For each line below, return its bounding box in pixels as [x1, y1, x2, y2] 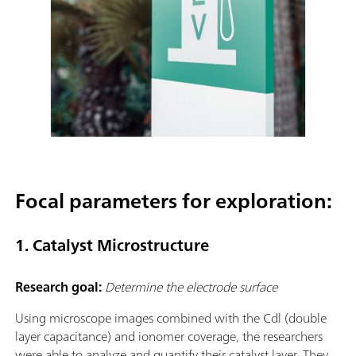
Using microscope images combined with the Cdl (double [15, 306, 327, 329]
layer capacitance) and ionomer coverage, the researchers [15, 324, 323, 347]
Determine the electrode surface [105, 275, 277, 298]
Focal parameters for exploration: [15, 182, 332, 219]
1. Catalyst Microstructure [15, 231, 209, 260]
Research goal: [15, 275, 105, 298]
